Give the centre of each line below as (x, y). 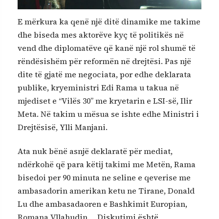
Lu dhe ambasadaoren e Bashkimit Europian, (102, 204)
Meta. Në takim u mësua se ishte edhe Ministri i (108, 114)
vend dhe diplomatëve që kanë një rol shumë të (107, 48)
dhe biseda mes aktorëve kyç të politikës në (101, 34)
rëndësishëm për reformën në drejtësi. (91, 61)
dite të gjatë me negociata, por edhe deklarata (104, 74)
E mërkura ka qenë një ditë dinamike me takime (109, 21)
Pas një (178, 61)
